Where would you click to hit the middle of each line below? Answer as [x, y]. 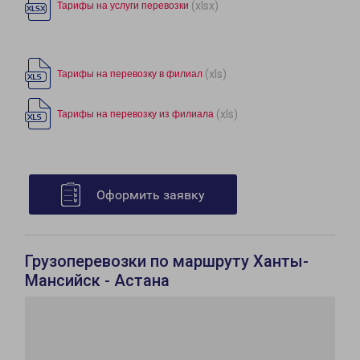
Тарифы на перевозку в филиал [130, 74]
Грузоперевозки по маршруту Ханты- [167, 262]
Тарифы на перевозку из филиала [135, 115]
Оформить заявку [151, 195]
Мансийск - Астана [97, 281]
